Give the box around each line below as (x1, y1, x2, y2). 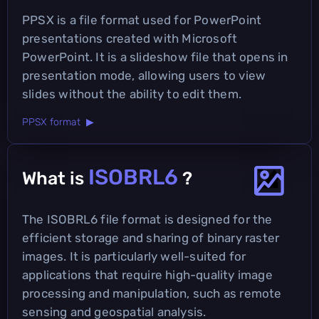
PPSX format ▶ (22, 115, 94, 128)
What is (22, 167, 88, 189)
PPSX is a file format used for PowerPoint (22, 12, 262, 27)
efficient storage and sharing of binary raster (22, 230, 280, 245)
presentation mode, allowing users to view (22, 68, 266, 83)
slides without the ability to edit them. (22, 86, 241, 101)
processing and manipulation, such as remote (22, 286, 282, 300)
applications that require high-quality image (22, 267, 273, 282)
